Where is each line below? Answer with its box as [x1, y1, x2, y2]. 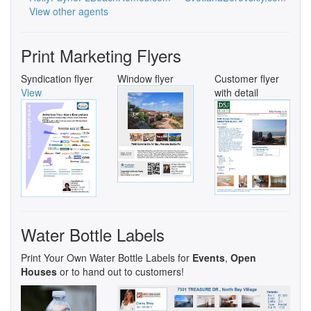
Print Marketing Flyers [21, 42, 181, 67]
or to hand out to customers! [57, 264, 184, 279]
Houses [21, 264, 57, 279]
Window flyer [117, 71, 174, 85]
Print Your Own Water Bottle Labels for [21, 251, 192, 265]
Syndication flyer [21, 71, 93, 85]
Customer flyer [214, 71, 279, 85]
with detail [214, 85, 258, 99]
